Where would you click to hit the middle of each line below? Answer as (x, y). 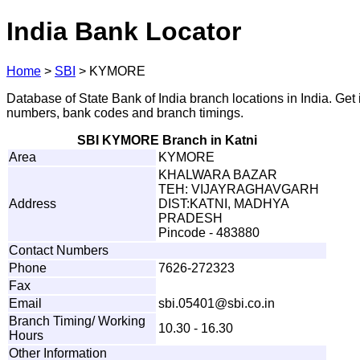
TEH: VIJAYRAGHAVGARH (239, 189)
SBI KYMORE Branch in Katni (167, 140)
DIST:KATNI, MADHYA (223, 203)
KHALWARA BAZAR (218, 174)
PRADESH (190, 218)
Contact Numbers (59, 250)
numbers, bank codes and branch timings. (125, 112)
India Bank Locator (124, 32)
